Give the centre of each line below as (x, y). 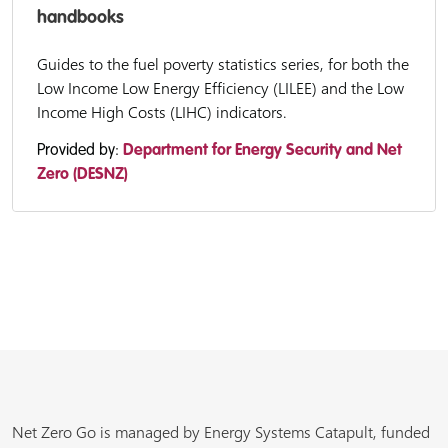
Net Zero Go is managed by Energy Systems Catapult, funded (221, 432)
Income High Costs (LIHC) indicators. (162, 112)
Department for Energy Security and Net (262, 151)
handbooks (80, 18)
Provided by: (80, 151)
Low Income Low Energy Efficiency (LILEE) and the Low (220, 88)
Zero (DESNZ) (82, 175)
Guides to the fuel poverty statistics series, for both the (223, 64)
